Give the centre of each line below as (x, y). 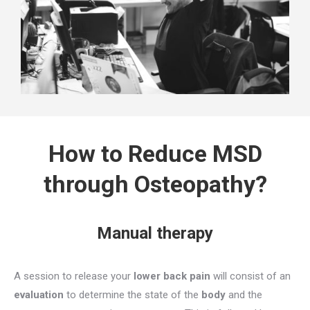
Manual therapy (155, 234)
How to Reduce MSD (155, 154)
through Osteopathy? (155, 184)
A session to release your (74, 276)
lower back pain (172, 276)
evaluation (39, 295)
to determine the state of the (133, 295)
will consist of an (250, 276)
